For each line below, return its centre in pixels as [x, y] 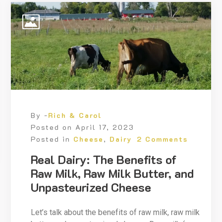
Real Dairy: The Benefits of [104, 160]
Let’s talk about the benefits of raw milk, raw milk [115, 213]
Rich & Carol [75, 115]
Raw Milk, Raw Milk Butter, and [112, 173]
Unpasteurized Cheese [91, 187]
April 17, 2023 [105, 127]
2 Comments [163, 139]
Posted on [53, 127]
